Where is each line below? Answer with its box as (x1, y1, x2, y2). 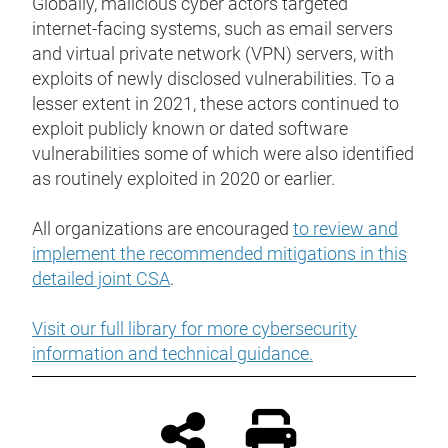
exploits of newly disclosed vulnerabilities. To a (32, 68, 395, 90)
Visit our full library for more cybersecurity (32, 318, 357, 340)
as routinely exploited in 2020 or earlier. (32, 168, 335, 190)
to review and (293, 218, 398, 240)
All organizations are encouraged (32, 218, 293, 240)
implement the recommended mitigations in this (32, 243, 407, 265)
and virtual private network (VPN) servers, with (32, 43, 394, 65)
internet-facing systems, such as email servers (32, 18, 393, 40)
